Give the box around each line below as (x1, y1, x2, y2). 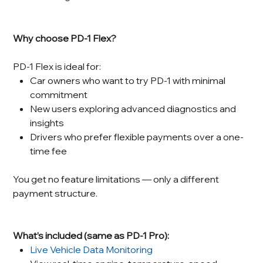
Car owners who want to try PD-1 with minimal (30, 75, 226, 87)
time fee (30, 145, 68, 157)
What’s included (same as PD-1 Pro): (13, 230, 170, 242)
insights (30, 117, 65, 129)
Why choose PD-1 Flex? (13, 32, 117, 45)
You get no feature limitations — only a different (13, 173, 220, 186)
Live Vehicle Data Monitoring (30, 244, 153, 256)
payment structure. (13, 187, 98, 200)
